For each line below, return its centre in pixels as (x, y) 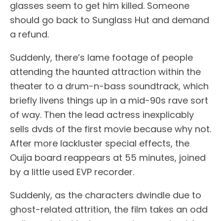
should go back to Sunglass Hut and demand (110, 20)
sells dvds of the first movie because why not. (110, 129)
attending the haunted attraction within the (105, 72)
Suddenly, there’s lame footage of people (101, 57)
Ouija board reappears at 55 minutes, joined (108, 158)
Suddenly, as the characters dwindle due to (106, 195)
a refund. (29, 34)
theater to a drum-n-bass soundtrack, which (109, 86)
